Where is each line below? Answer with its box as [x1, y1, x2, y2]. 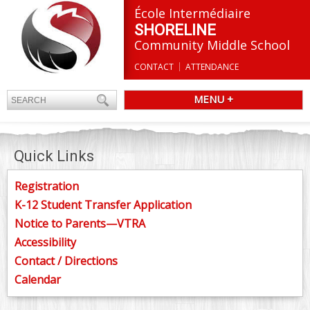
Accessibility [15, 235, 76, 250]
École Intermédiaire [134, 5, 251, 21]
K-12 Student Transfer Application [15, 197, 192, 212]
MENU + [194, 92, 234, 106]
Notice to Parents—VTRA [15, 216, 145, 231]
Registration [15, 179, 79, 194]
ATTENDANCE [185, 61, 239, 73]
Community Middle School [134, 37, 291, 53]
